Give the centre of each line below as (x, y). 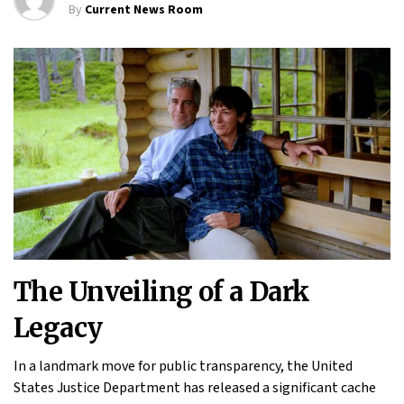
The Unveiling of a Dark (162, 292)
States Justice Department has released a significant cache (195, 387)
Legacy (58, 328)
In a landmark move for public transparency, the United (183, 366)
